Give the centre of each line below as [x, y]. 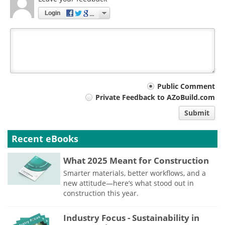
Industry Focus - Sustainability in [131, 218]
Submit [197, 113]
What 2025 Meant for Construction [136, 160]
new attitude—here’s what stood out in [129, 183]
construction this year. [101, 193]
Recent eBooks [45, 138]
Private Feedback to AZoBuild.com [155, 97]
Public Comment [186, 86]
